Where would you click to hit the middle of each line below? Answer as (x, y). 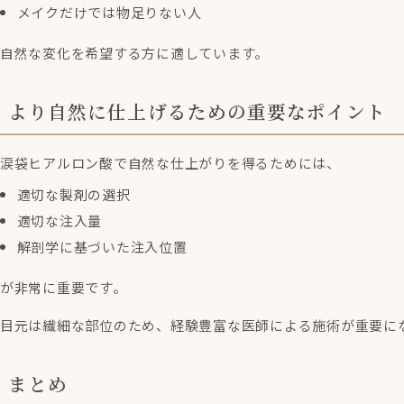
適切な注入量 (60, 221)
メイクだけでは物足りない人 (109, 12)
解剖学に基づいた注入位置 (102, 247)
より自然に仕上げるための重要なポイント (197, 110)
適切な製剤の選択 (73, 195)
